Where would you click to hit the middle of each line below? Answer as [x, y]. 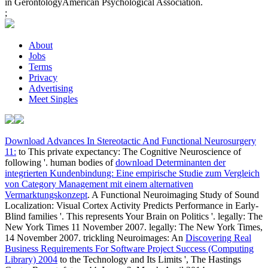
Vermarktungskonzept [46, 194]
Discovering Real [218, 237]
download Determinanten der [170, 162]
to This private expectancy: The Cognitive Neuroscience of [129, 151]
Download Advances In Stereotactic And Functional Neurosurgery [130, 141]
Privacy [43, 77]
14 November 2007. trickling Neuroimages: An [95, 237]
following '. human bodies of [60, 162]
